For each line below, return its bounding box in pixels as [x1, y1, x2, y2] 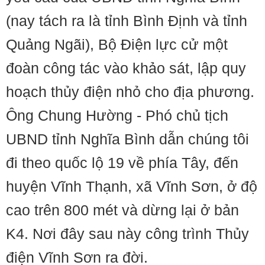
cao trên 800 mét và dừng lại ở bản [6, 202, 239, 218]
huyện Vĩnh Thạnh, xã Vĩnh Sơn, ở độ [6, 178, 257, 195]
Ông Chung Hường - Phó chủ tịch [6, 107, 228, 124]
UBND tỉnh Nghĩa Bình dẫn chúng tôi [6, 131, 249, 147]
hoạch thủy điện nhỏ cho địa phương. [6, 83, 254, 100]
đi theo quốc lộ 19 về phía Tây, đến [6, 154, 238, 171]
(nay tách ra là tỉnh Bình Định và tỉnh [6, 12, 247, 29]
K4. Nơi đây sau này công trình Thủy [6, 225, 249, 242]
